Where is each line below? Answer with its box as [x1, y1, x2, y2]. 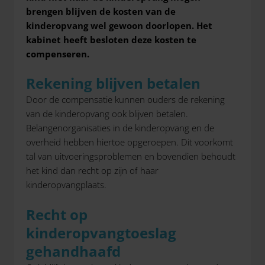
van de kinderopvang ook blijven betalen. [26, 108, 188, 119]
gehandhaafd [26, 241, 121, 261]
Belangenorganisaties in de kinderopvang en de [26, 122, 214, 134]
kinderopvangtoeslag [26, 222, 176, 243]
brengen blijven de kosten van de [26, 5, 176, 17]
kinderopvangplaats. [26, 179, 106, 190]
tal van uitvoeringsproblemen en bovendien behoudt [26, 150, 235, 162]
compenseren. [26, 47, 89, 60]
